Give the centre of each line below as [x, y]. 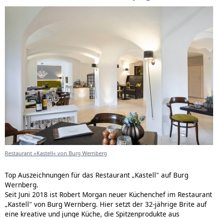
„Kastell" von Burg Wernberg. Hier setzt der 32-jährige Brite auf [106, 204]
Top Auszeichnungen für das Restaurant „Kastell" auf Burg [97, 175]
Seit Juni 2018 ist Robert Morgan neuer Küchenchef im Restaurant [109, 194]
